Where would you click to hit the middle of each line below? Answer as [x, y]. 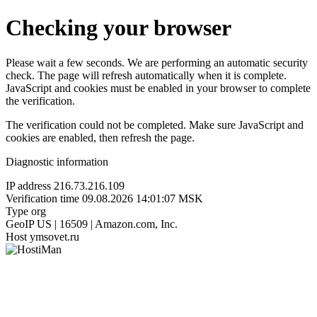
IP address [28, 185]
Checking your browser [119, 28]
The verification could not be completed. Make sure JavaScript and [155, 125]
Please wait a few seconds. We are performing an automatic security [157, 62]
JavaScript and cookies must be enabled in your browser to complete [158, 88]
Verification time [42, 198]
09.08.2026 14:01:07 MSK [143, 198]
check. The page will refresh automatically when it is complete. [146, 75]
